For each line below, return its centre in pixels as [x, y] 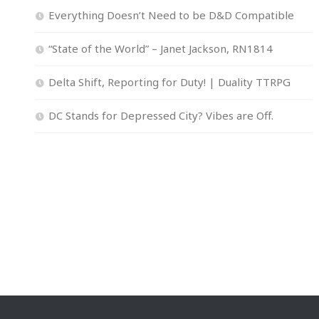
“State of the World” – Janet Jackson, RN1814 [161, 48]
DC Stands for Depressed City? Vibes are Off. [161, 115]
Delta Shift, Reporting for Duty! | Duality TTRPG [169, 82]
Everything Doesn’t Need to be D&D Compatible [171, 15]
